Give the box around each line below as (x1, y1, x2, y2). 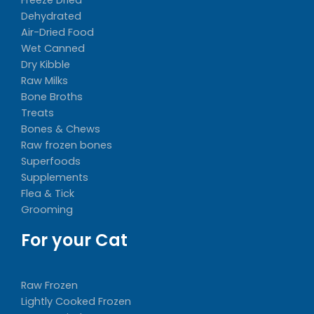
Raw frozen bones (21, 137, 112, 152)
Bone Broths (21, 89, 83, 104)
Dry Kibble (21, 57, 70, 71)
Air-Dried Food (21, 25, 94, 39)
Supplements (21, 170, 88, 184)
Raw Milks (21, 73, 68, 88)
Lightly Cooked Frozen (21, 294, 131, 308)
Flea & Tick (21, 186, 74, 200)
